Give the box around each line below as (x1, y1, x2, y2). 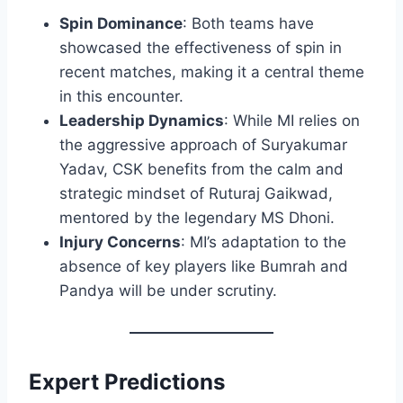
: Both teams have (183, 14, 314, 33)
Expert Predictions (29, 369, 225, 396)
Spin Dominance (59, 14, 183, 33)
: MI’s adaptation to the (181, 233, 346, 252)
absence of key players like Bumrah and (59, 257, 348, 276)
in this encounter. (59, 87, 184, 106)
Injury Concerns (59, 233, 181, 252)
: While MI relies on (224, 112, 360, 130)
